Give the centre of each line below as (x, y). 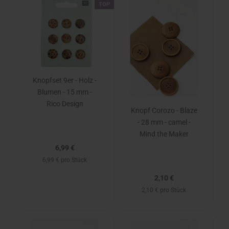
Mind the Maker (164, 134)
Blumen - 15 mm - (65, 92)
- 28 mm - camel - (164, 122)
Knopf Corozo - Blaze (164, 110)
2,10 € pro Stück (164, 190)
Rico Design (65, 104)
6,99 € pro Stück (65, 160)
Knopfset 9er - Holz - (65, 80)
